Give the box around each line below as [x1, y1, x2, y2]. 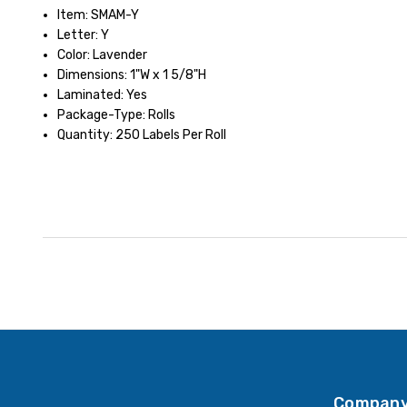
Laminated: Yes [57, 86, 148, 103]
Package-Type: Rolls [57, 106, 176, 123]
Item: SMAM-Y [57, 6, 140, 23]
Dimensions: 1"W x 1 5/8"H [57, 66, 207, 83]
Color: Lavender [57, 46, 148, 63]
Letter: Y [57, 26, 110, 43]
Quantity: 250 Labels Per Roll [57, 126, 227, 143]
